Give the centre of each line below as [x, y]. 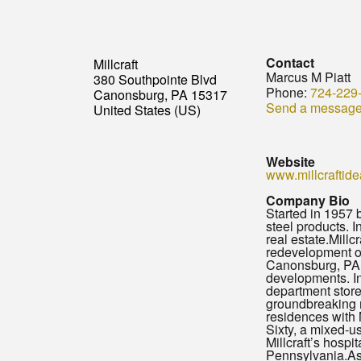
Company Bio [307, 201]
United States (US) [147, 110]
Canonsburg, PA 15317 [160, 95]
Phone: [286, 93]
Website [290, 162]
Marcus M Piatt [308, 77]
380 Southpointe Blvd [155, 80]
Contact [290, 63]
